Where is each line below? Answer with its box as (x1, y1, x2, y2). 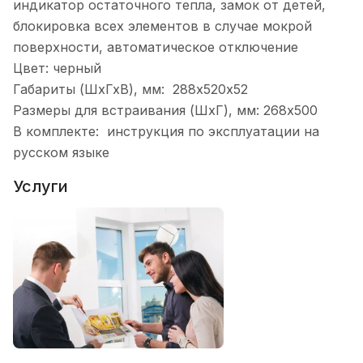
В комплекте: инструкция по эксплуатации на (13, 123, 319, 140)
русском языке (13, 144, 109, 161)
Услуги (13, 176, 68, 196)
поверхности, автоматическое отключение (13, 39, 298, 56)
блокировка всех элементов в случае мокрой (13, 18, 312, 35)
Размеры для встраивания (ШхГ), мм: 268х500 (13, 102, 318, 119)
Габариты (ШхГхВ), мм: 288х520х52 (13, 81, 248, 98)
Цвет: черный (13, 60, 101, 77)
